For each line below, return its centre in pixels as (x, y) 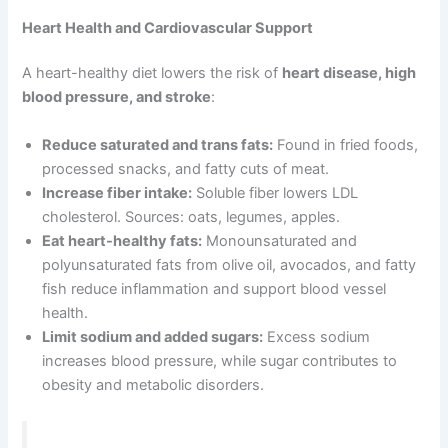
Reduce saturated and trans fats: (158, 144)
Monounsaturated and (280, 240)
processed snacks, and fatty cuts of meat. (186, 168)
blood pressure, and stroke (117, 97)
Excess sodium (317, 336)
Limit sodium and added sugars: (153, 336)
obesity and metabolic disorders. (153, 384)
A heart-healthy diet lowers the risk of (152, 73)
